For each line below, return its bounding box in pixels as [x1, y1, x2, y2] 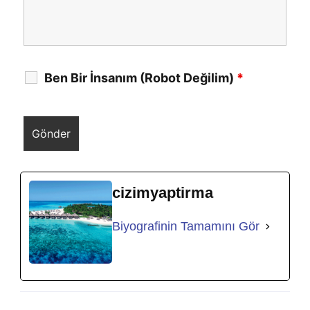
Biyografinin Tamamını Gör [112, 219, 259, 234]
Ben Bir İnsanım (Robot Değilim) [44, 71, 237, 86]
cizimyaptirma [112, 184, 213, 202]
